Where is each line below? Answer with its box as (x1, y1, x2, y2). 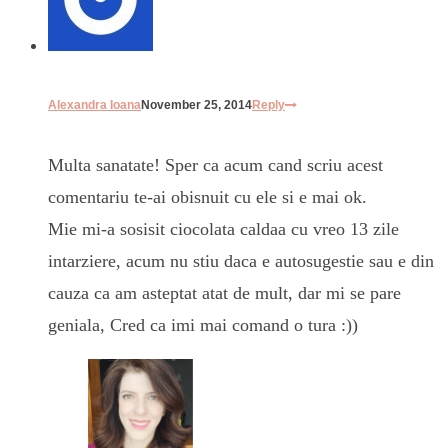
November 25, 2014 (141, 98, 252, 113)
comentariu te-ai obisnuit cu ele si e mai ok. (48, 187, 367, 208)
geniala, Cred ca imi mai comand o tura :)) (48, 315, 358, 336)
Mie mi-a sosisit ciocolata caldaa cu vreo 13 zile (48, 219, 399, 240)
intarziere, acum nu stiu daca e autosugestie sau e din (48, 251, 434, 272)
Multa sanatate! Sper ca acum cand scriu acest (48, 155, 383, 176)
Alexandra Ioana (48, 98, 141, 113)
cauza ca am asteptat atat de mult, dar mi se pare (48, 283, 401, 304)
